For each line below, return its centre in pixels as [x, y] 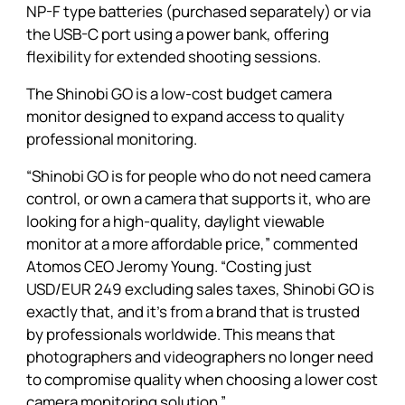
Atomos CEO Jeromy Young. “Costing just [169, 266]
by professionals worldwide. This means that [180, 334]
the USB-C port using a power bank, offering [177, 34]
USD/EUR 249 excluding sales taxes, [154, 289]
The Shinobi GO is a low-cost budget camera [179, 94]
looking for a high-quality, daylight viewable [175, 221]
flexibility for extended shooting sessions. [173, 57]
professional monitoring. [111, 139]
